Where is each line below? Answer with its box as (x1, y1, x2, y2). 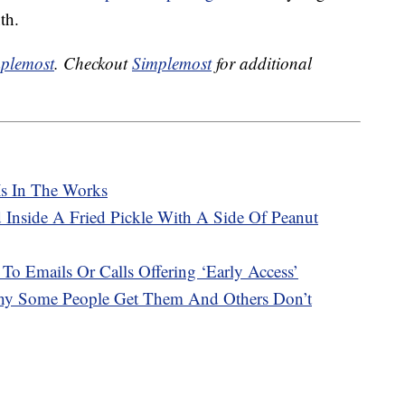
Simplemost (132, 52, 212, 75)
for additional (212, 52, 312, 75)
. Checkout (54, 52, 132, 75)
